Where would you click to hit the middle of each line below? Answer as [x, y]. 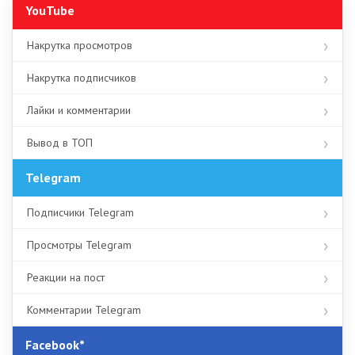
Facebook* [55, 345]
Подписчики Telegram [80, 213]
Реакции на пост [66, 278]
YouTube [50, 11]
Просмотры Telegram [79, 245]
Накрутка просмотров [80, 46]
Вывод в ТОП [60, 143]
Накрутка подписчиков [82, 78]
